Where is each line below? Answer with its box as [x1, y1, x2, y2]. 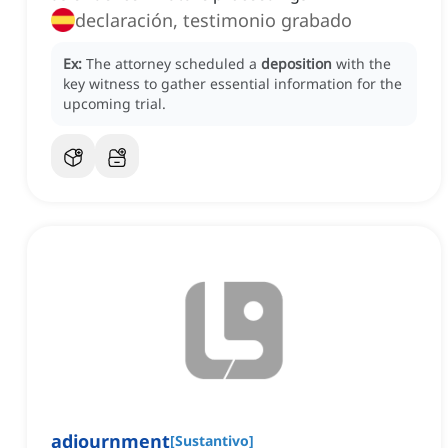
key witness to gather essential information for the [63, 74, 402, 94]
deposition [261, 54, 332, 74]
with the [336, 54, 391, 74]
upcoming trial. [63, 94, 166, 114]
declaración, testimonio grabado [75, 8, 352, 33]
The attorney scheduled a [86, 54, 261, 74]
